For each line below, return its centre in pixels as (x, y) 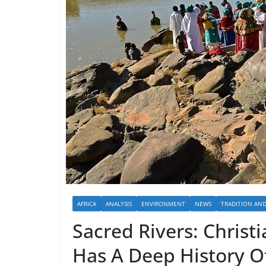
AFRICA (87, 204)
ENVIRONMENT (163, 204)
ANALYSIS (119, 204)
